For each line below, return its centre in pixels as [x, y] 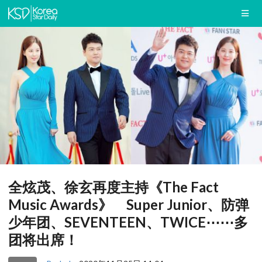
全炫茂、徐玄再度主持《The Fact [113, 187]
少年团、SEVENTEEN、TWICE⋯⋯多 [128, 222]
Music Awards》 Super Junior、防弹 [129, 205]
